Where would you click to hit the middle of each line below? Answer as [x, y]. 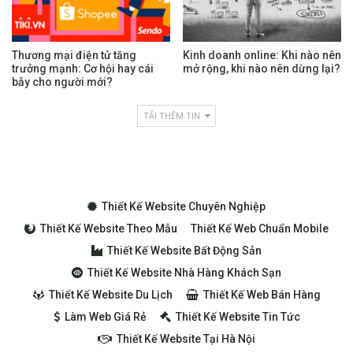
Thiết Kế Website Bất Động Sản [184, 251]
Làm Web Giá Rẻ [105, 317]
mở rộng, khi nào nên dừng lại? [262, 69]
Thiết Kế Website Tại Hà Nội [186, 339]
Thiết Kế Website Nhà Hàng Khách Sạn [184, 273]
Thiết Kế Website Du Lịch [110, 295]
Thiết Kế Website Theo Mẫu [109, 229]
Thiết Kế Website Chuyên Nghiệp [184, 207]
